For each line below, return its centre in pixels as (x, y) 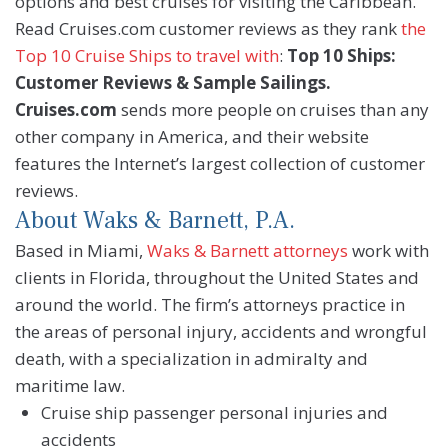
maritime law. (70, 386)
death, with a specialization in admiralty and (191, 359)
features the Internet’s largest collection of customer (220, 164)
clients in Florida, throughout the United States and (217, 278)
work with (388, 251)
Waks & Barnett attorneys (247, 251)
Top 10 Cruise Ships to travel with (147, 56)
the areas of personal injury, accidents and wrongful (221, 332)
